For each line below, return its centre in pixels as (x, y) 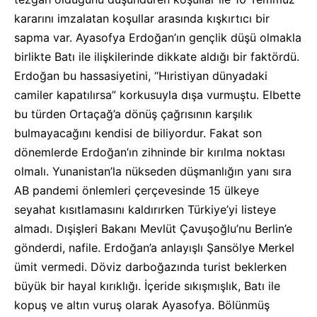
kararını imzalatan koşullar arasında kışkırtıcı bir (142, 18)
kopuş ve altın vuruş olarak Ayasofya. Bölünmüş (142, 305)
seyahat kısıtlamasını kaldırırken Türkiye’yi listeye (145, 209)
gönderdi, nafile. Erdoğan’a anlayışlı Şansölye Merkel (154, 248)
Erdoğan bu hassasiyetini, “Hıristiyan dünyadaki (141, 76)
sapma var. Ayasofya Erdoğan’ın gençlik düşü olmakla (158, 38)
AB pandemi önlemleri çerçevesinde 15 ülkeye (137, 190)
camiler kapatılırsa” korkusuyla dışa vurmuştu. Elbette (157, 95)
